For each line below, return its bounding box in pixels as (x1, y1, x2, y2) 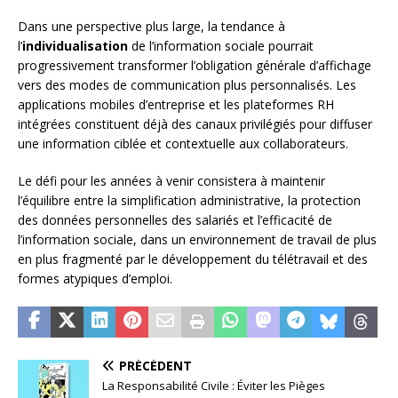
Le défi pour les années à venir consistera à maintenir (18, 171, 325, 189)
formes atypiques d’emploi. (18, 269, 172, 287)
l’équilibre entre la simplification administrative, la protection (18, 191, 361, 209)
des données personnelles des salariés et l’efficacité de (18, 211, 332, 228)
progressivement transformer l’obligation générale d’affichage (18, 56, 371, 74)
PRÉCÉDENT (119, 356, 192, 374)
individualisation (22, 36, 128, 54)
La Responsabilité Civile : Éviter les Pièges (102, 377, 325, 394)
